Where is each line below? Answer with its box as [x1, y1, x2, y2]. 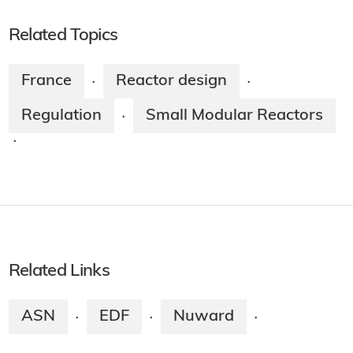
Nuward [173, 308, 234, 325]
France [20, 72, 72, 89]
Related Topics [8, 26, 118, 45]
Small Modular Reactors [145, 107, 323, 124]
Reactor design [115, 72, 227, 89]
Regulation [20, 107, 102, 124]
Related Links [8, 262, 110, 281]
